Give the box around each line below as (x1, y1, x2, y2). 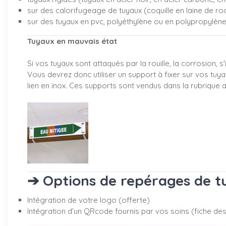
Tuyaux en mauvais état (27, 36, 117, 46)
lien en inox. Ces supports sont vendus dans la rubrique (27, 81, 222, 90)
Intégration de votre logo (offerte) (27, 195, 150, 205)
